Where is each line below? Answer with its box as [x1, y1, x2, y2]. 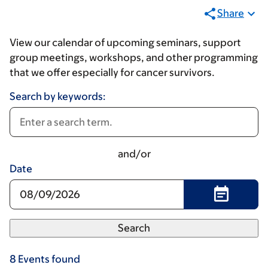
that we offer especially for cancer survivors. [10, 66, 217, 78]
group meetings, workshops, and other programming [10, 51, 258, 63]
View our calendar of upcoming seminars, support [10, 36, 241, 48]
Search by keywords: [10, 90, 106, 102]
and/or [117, 148, 151, 160]
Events [18, 253, 50, 265]
